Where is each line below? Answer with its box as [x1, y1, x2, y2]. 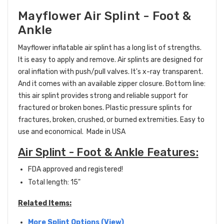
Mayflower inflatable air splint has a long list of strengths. [18, 43, 201, 52]
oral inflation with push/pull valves [18, 67, 128, 76]
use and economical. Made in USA [18, 127, 125, 136]
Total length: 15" [28, 178, 80, 187]
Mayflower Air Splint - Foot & [18, 9, 191, 23]
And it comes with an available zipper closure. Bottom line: [18, 79, 205, 88]
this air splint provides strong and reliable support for [18, 91, 188, 100]
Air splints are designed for [117, 55, 203, 64]
